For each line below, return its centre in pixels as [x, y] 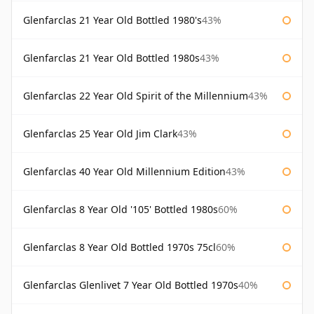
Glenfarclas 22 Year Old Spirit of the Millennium [136, 96]
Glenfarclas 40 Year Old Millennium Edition [124, 172]
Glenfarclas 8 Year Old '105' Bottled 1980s [121, 210]
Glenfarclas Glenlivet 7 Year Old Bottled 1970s [131, 285]
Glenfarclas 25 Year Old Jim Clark [100, 134]
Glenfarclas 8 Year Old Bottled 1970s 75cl [120, 247]
